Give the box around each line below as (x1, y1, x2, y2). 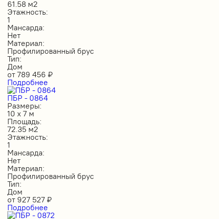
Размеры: (7, 100, 42, 110)
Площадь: (7, 116, 42, 126)
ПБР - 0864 (7, 92, 48, 103)
